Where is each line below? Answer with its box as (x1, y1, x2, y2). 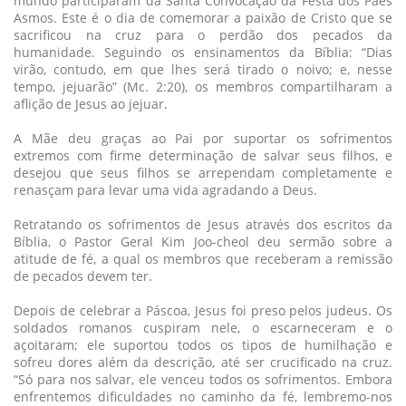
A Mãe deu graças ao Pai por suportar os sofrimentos (14, 129, 392, 147)
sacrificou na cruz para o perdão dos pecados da (14, 25, 392, 43)
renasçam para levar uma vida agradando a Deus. (14, 180, 317, 198)
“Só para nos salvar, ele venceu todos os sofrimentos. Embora (14, 370, 392, 388)
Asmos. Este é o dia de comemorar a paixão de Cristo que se (14, 8, 392, 26)
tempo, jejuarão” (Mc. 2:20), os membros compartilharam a (14, 77, 392, 95)
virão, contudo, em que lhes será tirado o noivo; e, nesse (14, 60, 392, 78)
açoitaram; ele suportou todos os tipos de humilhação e (14, 335, 392, 353)
